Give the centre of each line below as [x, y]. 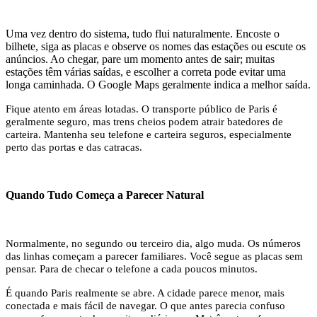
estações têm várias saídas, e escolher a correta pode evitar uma [146, 71]
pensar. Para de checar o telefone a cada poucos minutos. [132, 269]
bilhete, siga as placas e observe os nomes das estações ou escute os [156, 46]
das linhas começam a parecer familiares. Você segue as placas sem [154, 256]
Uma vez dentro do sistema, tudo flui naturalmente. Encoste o [143, 33]
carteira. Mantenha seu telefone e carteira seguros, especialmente [149, 134]
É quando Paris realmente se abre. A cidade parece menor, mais [145, 293]
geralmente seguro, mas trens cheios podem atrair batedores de [144, 121]
